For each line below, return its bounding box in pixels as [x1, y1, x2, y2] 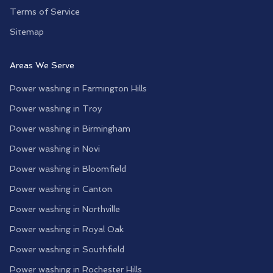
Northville [82, 204, 120, 214]
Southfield [82, 244, 124, 254]
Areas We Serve [10, 60, 74, 70]
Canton [82, 184, 112, 194]
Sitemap [10, 27, 44, 37]
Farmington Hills [82, 83, 147, 93]
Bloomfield [82, 164, 126, 174]
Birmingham [82, 124, 130, 133]
